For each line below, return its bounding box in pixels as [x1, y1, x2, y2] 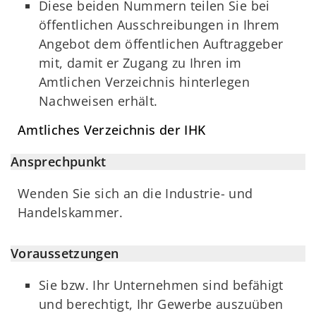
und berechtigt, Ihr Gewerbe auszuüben [39, 296, 284, 313]
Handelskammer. [18, 203, 123, 221]
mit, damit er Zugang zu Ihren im [39, 54, 242, 72]
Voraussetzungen [11, 245, 119, 262]
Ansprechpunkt [11, 152, 107, 170]
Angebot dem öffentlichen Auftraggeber [39, 35, 284, 53]
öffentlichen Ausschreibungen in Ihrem [39, 16, 280, 34]
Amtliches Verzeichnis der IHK [18, 121, 206, 138]
